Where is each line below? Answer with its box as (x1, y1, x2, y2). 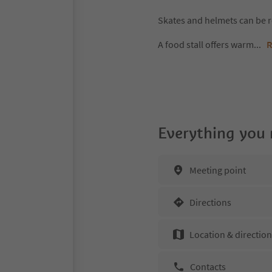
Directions (189, 195, 231, 208)
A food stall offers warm (158, 38, 254, 50)
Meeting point (189, 163, 246, 176)
